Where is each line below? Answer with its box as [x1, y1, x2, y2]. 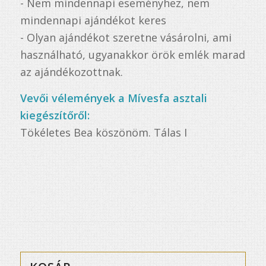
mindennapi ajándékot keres [20, 12, 166, 27]
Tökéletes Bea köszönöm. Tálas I [20, 125, 187, 140]
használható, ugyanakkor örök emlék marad [20, 47, 245, 62]
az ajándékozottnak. [20, 64, 123, 79]
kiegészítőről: [20, 108, 90, 123]
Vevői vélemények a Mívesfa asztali [20, 91, 207, 106]
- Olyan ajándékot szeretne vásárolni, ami [20, 30, 232, 45]
